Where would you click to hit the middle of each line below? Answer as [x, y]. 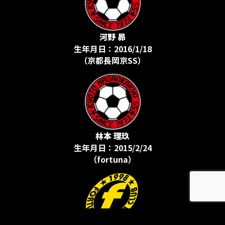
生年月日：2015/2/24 [113, 147]
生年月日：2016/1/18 [113, 48]
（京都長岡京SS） [113, 60]
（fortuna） [113, 159]
